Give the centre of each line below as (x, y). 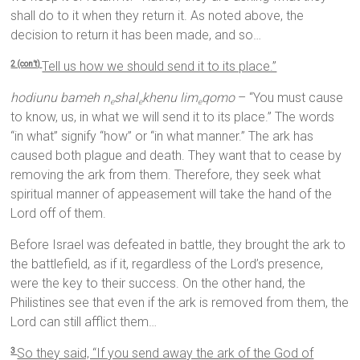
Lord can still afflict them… (84, 322)
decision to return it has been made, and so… (136, 35)
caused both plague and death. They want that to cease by (176, 156)
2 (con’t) (27, 63)
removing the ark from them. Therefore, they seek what (166, 175)
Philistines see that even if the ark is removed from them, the (180, 303)
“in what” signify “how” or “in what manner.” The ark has (162, 137)
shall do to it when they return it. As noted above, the (157, 16)
